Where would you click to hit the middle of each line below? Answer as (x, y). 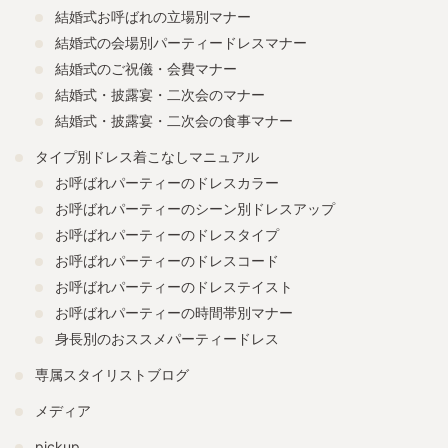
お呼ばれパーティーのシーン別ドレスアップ (195, 208)
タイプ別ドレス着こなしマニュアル (147, 156)
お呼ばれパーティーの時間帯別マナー (174, 312)
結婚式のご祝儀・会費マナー (146, 68)
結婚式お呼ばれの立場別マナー (153, 16)
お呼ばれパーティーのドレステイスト (174, 286)
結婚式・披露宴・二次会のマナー (160, 94)
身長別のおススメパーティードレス (167, 338)
